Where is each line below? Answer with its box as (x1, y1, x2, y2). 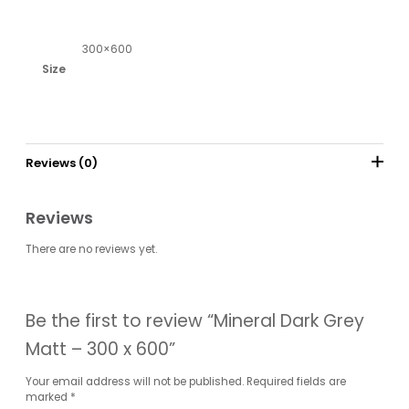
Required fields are (246, 373, 346, 389)
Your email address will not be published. (26, 373, 244, 389)
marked (26, 389, 70, 404)
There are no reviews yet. (26, 241, 157, 257)
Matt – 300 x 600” (26, 337, 175, 362)
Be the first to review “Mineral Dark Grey (26, 309, 364, 334)
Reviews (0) (26, 154, 98, 173)
